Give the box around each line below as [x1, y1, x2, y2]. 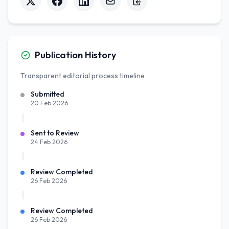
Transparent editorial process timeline [20, 71, 145, 80]
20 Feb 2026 [31, 99, 68, 107]
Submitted [31, 89, 64, 99]
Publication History [35, 49, 116, 61]
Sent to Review [31, 128, 79, 138]
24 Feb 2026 [31, 138, 67, 146]
